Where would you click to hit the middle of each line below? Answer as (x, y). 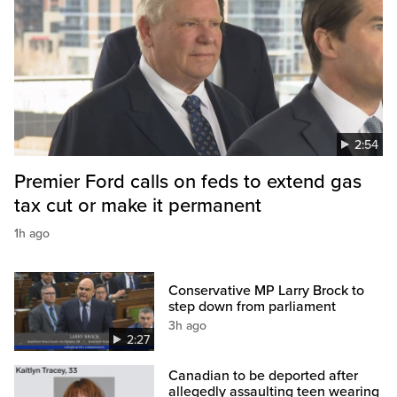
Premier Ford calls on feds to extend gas (188, 182)
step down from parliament (253, 307)
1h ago (32, 234)
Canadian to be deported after (264, 376)
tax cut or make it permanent (138, 206)
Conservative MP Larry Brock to (267, 291)
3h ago (188, 326)
